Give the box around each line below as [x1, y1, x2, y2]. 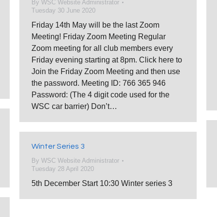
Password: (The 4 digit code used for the [31, 91, 170, 99]
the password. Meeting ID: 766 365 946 [31, 79, 166, 87]
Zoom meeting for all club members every [31, 44, 173, 52]
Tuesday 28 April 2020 [31, 165, 94, 172]
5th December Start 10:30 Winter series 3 [31, 179, 172, 187]
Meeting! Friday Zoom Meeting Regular [31, 32, 166, 41]
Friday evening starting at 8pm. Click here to [31, 56, 182, 64]
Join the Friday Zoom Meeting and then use [31, 67, 180, 76]
